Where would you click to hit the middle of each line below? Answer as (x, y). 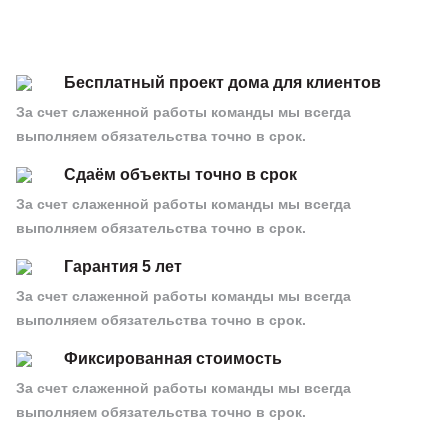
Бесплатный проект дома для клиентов (222, 82)
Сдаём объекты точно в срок (180, 174)
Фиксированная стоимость (173, 358)
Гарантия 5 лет (123, 266)
